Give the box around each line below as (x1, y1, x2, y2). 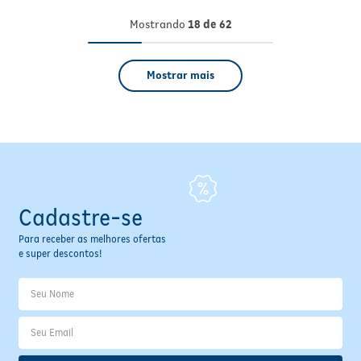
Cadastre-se (18, 203, 143, 231)
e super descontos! (18, 247, 102, 259)
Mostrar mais (147, 68, 214, 81)
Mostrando (129, 18, 188, 31)
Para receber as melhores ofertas (18, 232, 166, 245)
